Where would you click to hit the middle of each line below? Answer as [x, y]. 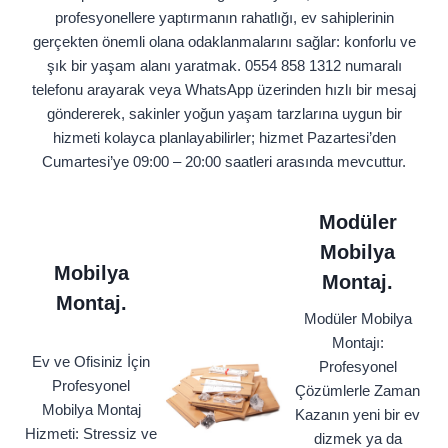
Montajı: [357, 343]
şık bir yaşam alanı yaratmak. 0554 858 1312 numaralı [224, 66]
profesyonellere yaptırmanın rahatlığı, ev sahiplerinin [224, 18]
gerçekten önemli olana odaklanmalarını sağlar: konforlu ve [224, 42]
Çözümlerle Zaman [357, 391]
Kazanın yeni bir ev [357, 415]
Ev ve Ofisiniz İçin [91, 362]
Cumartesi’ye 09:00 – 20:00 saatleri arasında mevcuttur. [224, 162]
